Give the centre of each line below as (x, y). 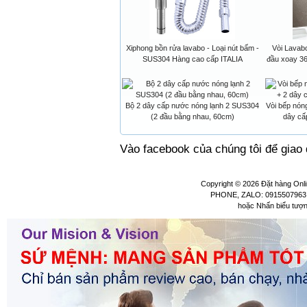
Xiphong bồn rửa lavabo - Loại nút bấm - (192, 48)
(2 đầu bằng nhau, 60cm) (192, 117)
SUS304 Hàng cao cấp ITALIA (192, 59)
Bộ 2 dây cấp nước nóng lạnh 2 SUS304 (192, 106)
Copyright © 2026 (231, 184)
